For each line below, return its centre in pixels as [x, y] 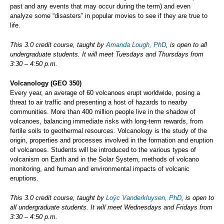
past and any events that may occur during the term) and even [100, 6]
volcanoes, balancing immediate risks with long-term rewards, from [106, 121]
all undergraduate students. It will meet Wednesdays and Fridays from [111, 207]
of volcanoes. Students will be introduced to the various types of [103, 150]
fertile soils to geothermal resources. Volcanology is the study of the [108, 131]
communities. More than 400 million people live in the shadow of [103, 112]
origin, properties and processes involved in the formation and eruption [111, 140]
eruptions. [24, 178]
